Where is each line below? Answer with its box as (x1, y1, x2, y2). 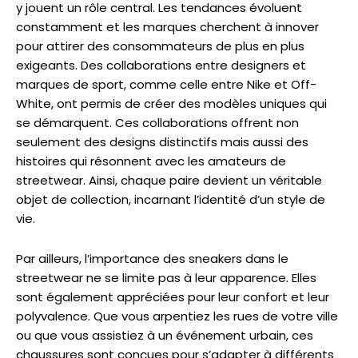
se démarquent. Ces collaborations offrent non (16, 114, 299, 132)
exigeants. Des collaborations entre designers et (16, 57, 306, 74)
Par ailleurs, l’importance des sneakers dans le (16, 250, 288, 268)
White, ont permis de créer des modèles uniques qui (16, 95, 327, 113)
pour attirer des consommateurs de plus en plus (16, 38, 304, 55)
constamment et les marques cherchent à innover (16, 18, 319, 36)
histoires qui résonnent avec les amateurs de (16, 153, 286, 170)
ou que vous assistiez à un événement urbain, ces (16, 327, 313, 344)
